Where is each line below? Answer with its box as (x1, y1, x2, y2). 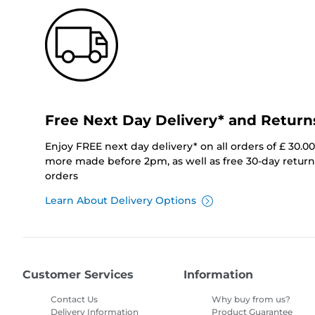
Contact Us (51, 294, 98, 305)
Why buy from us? (212, 294, 291, 305)
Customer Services (22, 268, 134, 282)
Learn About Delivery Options (45, 194, 196, 207)
